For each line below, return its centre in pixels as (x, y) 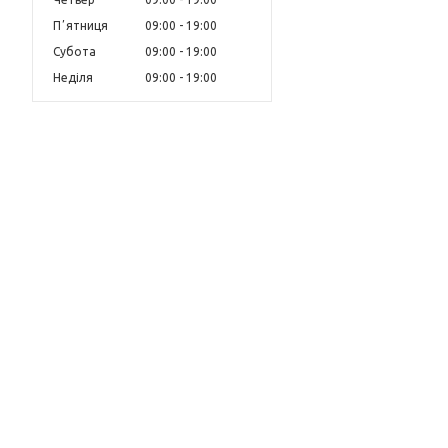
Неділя (73, 78)
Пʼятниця (80, 26)
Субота (74, 52)
